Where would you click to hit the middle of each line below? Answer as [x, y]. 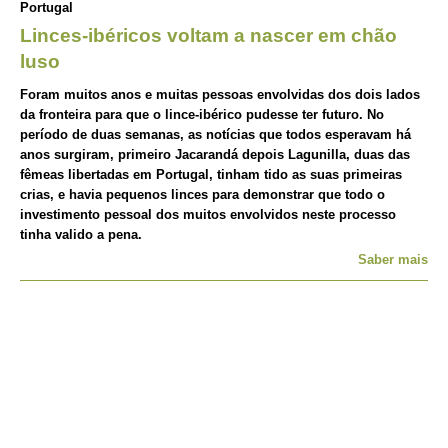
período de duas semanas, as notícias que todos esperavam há [215, 134]
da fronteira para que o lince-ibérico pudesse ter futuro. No [202, 114]
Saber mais [393, 259]
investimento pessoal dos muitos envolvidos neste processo [208, 214]
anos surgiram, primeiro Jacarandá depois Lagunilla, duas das [215, 154]
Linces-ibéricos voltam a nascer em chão [208, 35]
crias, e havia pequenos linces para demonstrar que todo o [202, 194]
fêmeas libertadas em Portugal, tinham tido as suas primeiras [211, 174]
